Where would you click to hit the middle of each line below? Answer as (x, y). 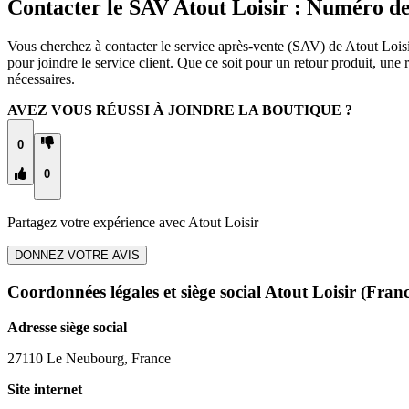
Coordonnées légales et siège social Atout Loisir (182, 291)
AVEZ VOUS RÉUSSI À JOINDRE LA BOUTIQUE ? (180, 110)
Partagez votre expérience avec (98, 223)
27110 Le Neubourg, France (89, 358)
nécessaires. (41, 79)
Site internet (45, 389)
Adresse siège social (67, 327)
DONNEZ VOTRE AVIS (77, 256)
